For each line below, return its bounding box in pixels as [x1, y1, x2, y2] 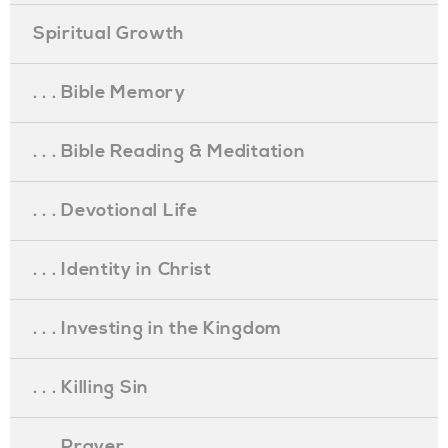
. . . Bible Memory [33, 81, 186, 104]
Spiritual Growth [33, 22, 185, 45]
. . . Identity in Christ [33, 258, 212, 281]
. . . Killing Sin [33, 376, 149, 399]
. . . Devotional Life [33, 199, 198, 222]
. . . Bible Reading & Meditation [33, 140, 306, 163]
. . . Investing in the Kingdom [33, 317, 282, 340]
